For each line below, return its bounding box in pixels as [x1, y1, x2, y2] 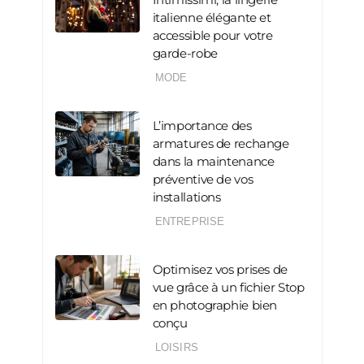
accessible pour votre [152, 28, 273, 44]
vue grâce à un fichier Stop [152, 279, 305, 296]
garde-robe [152, 45, 218, 62]
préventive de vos [152, 171, 253, 188]
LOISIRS [154, 341, 198, 354]
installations [152, 189, 221, 206]
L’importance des [152, 118, 252, 134]
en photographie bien [152, 297, 277, 314]
